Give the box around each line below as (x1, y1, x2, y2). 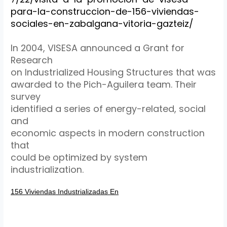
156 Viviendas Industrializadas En (11, 187, 119, 196)
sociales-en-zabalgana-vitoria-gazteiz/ (11, 17, 194, 30)
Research (11, 54, 53, 67)
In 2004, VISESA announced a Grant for (11, 42, 185, 55)
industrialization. (11, 163, 84, 176)
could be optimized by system (11, 151, 148, 164)
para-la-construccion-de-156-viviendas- (11, 5, 200, 18)
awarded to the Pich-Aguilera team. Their (11, 78, 197, 91)
